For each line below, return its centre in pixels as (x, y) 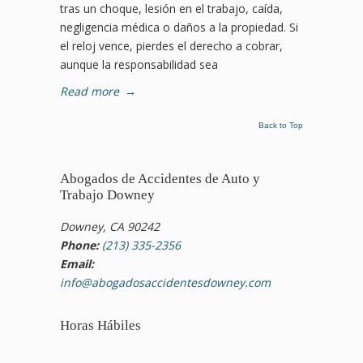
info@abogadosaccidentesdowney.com (165, 282)
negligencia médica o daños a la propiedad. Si (179, 27)
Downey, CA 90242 (110, 226)
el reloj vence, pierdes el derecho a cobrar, (171, 46)
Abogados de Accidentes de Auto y (160, 179)
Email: (77, 264)
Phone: (79, 245)
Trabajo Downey (107, 195)
